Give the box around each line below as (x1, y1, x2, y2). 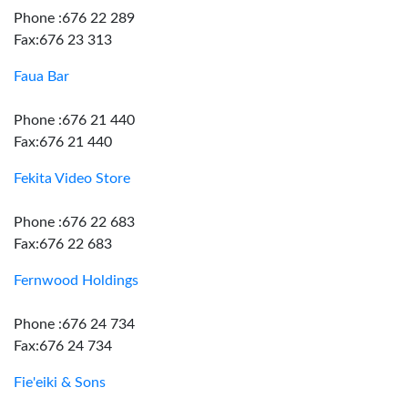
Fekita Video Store (14, 171, 130, 186)
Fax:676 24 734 (14, 339, 112, 353)
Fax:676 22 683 (14, 237, 112, 251)
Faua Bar (14, 69, 69, 84)
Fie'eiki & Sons (14, 375, 106, 390)
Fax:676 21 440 (14, 135, 112, 149)
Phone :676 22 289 (14, 11, 135, 25)
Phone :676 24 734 (14, 317, 135, 331)
